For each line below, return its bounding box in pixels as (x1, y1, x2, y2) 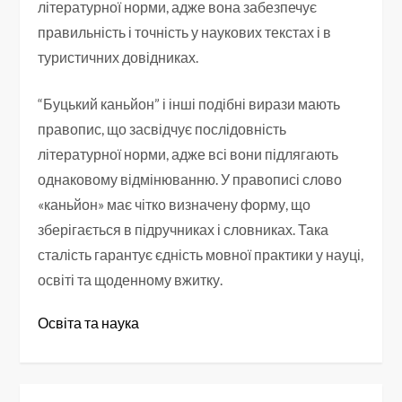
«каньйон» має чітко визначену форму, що (38, 196, 311, 214)
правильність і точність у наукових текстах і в (38, 23, 332, 41)
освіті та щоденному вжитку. (38, 271, 223, 289)
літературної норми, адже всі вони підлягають (38, 145, 339, 163)
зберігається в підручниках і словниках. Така (38, 221, 329, 239)
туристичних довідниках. (38, 48, 199, 66)
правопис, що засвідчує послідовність (38, 120, 287, 138)
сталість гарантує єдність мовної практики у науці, (38, 246, 364, 264)
